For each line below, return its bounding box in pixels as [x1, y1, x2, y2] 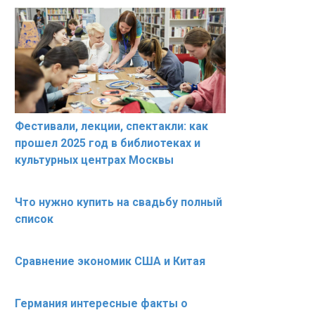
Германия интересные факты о [15, 297, 188, 311]
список [15, 212, 53, 226]
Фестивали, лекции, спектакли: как [15, 120, 208, 134]
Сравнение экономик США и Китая [15, 255, 205, 269]
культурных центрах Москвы [15, 153, 174, 167]
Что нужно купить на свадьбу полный [15, 195, 222, 210]
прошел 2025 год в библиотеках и [15, 136, 200, 150]
